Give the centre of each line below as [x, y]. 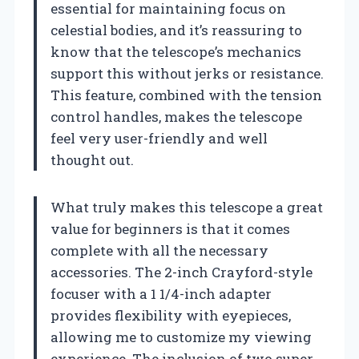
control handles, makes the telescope [176, 116]
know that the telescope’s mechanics [176, 51]
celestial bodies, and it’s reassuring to [176, 30]
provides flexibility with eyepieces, [171, 315]
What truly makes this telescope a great [187, 207]
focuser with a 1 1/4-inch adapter [161, 293]
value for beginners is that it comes [170, 228]
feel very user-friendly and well [159, 138]
